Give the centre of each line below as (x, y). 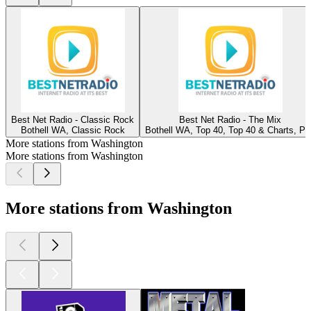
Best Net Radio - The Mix (230, 119)
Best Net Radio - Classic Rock (73, 119)
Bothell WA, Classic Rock (73, 130)
